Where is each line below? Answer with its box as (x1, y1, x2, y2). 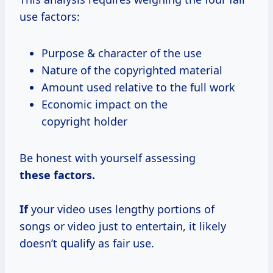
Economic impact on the (41, 96, 168, 112)
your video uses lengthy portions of (28, 201, 214, 216)
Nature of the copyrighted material (41, 62, 222, 77)
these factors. (19, 167, 95, 182)
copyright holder (41, 113, 127, 129)
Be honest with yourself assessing (19, 150, 196, 165)
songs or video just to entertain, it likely (19, 218, 226, 233)
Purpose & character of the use (41, 45, 202, 60)
